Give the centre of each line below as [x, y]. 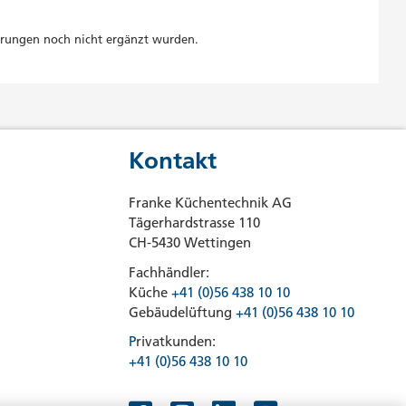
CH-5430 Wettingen [190, 242]
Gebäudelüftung [182, 312]
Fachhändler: [169, 272]
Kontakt [173, 160]
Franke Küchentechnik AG [210, 203]
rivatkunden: [178, 341]
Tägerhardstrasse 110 [194, 222]
